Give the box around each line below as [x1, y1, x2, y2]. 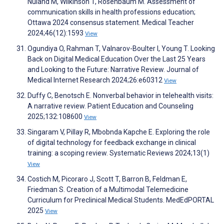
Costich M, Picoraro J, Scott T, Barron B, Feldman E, [27, 175, 187, 183]
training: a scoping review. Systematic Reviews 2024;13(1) [27, 149, 209, 157]
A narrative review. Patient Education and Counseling [27, 102, 193, 110]
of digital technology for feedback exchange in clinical [27, 138, 196, 147]
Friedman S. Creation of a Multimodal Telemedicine [27, 185, 188, 194]
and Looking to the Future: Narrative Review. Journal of [27, 65, 199, 74]
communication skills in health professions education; [27, 8, 195, 16]
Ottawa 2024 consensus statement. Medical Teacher [27, 18, 194, 27]
